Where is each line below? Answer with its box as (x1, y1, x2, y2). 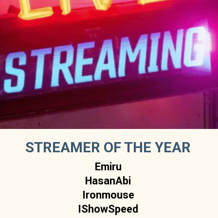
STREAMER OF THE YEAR (25, 139, 191, 156)
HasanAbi (85, 174, 131, 187)
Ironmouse (82, 188, 134, 201)
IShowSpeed (78, 202, 139, 215)
